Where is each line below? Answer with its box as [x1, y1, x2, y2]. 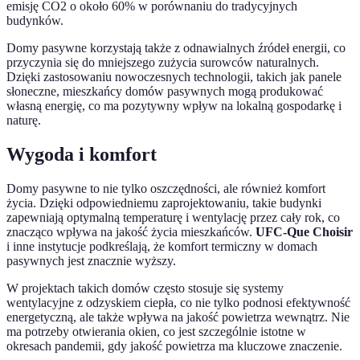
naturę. [6, 113, 41, 128]
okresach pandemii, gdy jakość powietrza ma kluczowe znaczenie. [6, 339, 342, 354]
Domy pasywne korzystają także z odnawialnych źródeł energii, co [6, 41, 346, 55]
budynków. [6, 14, 63, 28]
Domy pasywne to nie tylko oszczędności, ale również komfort [6, 182, 325, 196]
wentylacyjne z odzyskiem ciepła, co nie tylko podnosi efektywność [6, 296, 350, 310]
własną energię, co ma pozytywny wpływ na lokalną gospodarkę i [6, 99, 342, 113]
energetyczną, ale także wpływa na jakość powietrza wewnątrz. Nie [6, 310, 350, 325]
